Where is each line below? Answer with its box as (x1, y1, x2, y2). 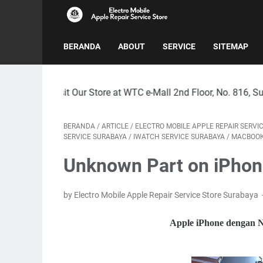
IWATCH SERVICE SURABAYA (133, 133, 225, 141)
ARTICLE (102, 122, 129, 130)
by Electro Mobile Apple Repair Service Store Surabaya (63, 190, 260, 200)
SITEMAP (213, 42, 248, 51)
